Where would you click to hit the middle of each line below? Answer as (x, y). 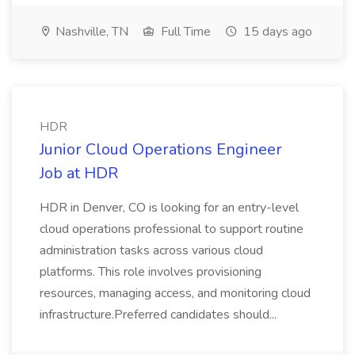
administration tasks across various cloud (151, 250)
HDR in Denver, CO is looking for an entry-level (169, 208)
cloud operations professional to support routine (172, 229)
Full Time (184, 32)
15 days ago (276, 32)
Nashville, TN (90, 32)
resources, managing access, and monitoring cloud (175, 293)
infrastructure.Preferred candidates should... (160, 315)
